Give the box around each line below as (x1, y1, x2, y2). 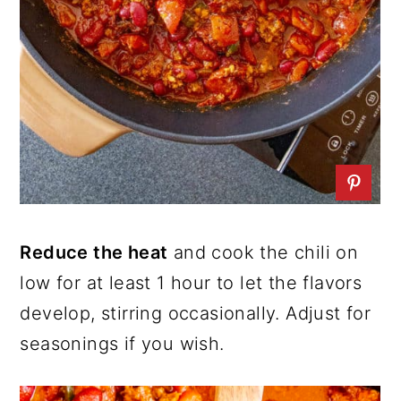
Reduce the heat (20, 241, 168, 263)
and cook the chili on (167, 241, 359, 263)
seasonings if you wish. (20, 332, 225, 354)
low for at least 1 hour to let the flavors (20, 271, 363, 294)
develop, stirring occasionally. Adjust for (20, 302, 371, 324)
